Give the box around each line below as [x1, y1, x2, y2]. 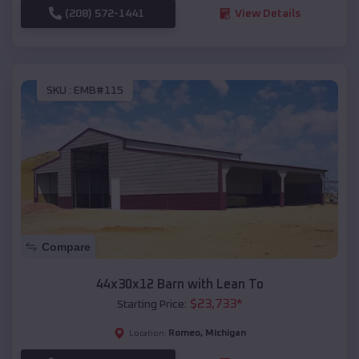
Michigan [204, 328, 246, 338]
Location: [128, 329, 167, 337]
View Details [234, 7, 301, 19]
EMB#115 [74, 85, 123, 97]
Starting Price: [116, 298, 187, 310]
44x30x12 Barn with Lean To [95, 277, 264, 291]
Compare [42, 240, 91, 253]
